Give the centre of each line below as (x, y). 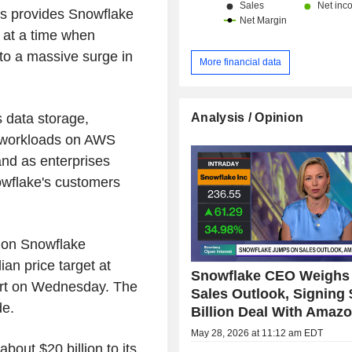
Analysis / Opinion (247, 117)
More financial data (241, 62)
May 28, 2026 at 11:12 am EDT (257, 333)
